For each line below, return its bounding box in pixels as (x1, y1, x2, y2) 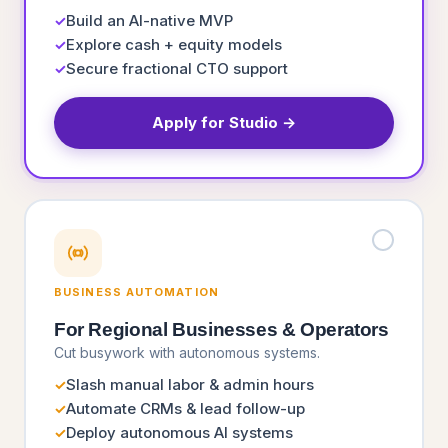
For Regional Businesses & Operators (54, 319, 389, 340)
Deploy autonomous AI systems (66, 423, 293, 442)
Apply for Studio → (152, 113, 296, 132)
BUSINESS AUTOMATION (54, 285, 219, 299)
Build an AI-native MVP (66, 11, 233, 30)
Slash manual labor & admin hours (66, 375, 314, 394)
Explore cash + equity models (66, 35, 282, 54)
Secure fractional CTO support (66, 59, 288, 78)
